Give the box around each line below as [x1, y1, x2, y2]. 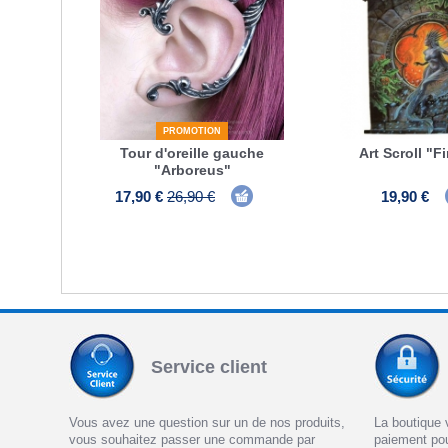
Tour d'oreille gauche [120, 144, 264, 161]
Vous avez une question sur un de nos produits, [69, 415, 346, 431]
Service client [151, 356, 268, 377]
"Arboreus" [153, 161, 231, 178]
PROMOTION [163, 125, 221, 136]
